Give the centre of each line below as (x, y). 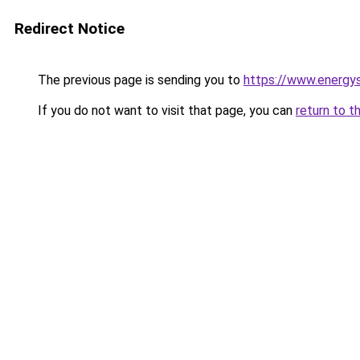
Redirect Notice (70, 29)
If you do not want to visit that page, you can (165, 110)
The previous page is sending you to (139, 80)
